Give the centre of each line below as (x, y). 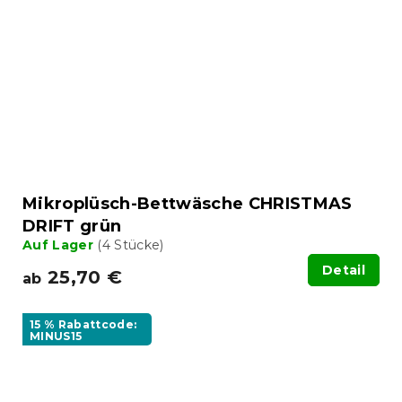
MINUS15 (56, 336)
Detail (344, 270)
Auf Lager (60, 245)
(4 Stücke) (131, 245)
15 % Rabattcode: (83, 324)
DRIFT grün (72, 226)
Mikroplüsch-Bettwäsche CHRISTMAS (188, 203)
